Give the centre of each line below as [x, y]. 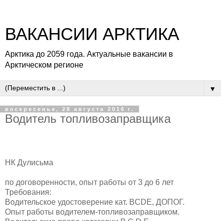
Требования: [28, 192]
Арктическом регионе [44, 65]
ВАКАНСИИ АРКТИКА [92, 34]
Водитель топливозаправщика [88, 119]
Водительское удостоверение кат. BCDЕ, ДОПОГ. [95, 202]
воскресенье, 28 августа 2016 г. [70, 109]
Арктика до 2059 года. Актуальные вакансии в [89, 54]
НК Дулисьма [29, 162]
